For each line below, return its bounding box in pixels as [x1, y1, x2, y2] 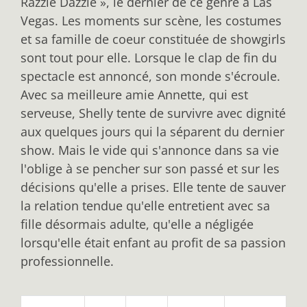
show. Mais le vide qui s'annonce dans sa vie [21, 141, 279, 158]
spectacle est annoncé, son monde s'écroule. [21, 67, 280, 84]
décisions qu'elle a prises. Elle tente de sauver [21, 178, 286, 195]
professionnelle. [21, 252, 117, 269]
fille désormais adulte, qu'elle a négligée [21, 215, 254, 232]
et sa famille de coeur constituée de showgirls [21, 30, 286, 47]
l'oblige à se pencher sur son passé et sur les [21, 160, 280, 177]
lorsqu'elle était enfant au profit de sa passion [21, 234, 286, 251]
